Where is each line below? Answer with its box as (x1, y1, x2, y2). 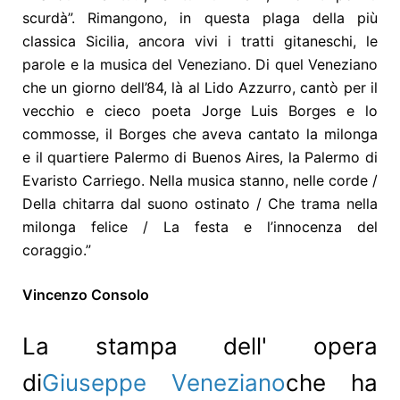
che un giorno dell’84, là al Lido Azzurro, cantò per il (22, 79, 378, 97)
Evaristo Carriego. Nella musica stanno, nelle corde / (22, 171, 378, 190)
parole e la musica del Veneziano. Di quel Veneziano (22, 55, 378, 74)
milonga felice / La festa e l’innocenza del (22, 218, 378, 237)
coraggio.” (22, 241, 96, 260)
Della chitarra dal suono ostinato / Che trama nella (22, 195, 378, 213)
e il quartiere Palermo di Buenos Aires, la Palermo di (22, 148, 378, 167)
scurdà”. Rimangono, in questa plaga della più (22, 9, 378, 28)
